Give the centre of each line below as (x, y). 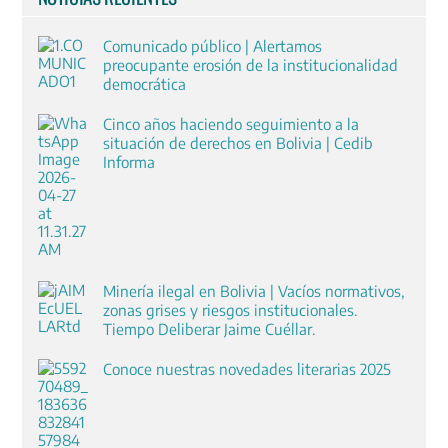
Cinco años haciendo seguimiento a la (230, 123)
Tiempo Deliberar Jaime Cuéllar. (209, 328)
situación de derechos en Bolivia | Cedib (237, 142)
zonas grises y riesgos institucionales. (230, 309)
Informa (128, 161)
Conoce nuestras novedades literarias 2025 (246, 369)
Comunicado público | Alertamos (212, 45)
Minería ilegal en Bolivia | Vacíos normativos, (253, 290)
